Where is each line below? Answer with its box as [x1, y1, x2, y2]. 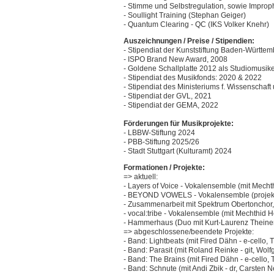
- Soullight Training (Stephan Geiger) [124, 11, 246, 20]
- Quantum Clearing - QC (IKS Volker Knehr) [124, 20, 269, 29]
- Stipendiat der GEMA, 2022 [124, 101, 218, 110]
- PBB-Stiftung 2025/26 [124, 138, 199, 147]
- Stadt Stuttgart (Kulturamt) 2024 [124, 147, 232, 156]
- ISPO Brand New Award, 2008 [124, 55, 228, 64]
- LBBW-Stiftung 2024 [124, 128, 195, 138]
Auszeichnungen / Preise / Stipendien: [124, 37, 254, 46]
